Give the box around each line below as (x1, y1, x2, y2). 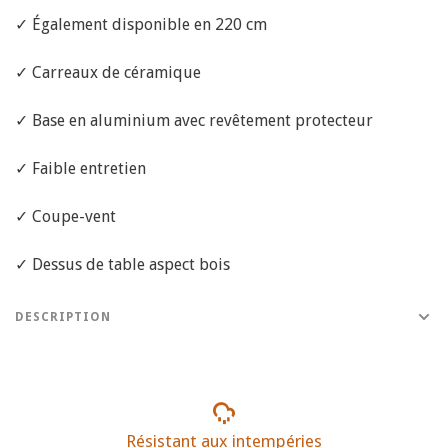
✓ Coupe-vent (15, 206, 116, 226)
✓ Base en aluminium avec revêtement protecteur (15, 110, 373, 130)
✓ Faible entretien (15, 158, 146, 178)
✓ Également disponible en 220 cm (15, 14, 267, 34)
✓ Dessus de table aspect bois (15, 254, 230, 274)
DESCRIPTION (15, 309, 111, 324)
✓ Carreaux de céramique (15, 62, 201, 82)
